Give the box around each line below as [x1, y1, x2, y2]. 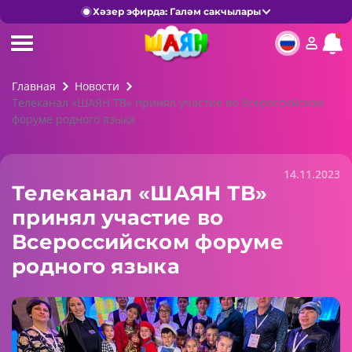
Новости [75, 79, 119, 93]
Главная [12, 79, 56, 93]
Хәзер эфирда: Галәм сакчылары [93, 5, 261, 17]
